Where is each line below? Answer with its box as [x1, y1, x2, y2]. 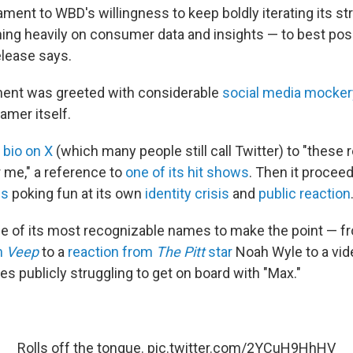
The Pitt [156, 243, 205, 260]
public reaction [258, 185, 351, 202]
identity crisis [145, 185, 229, 202]
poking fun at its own [9, 185, 145, 202]
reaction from [68, 243, 156, 260]
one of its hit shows [125, 164, 249, 180]
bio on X [3, 143, 53, 159]
